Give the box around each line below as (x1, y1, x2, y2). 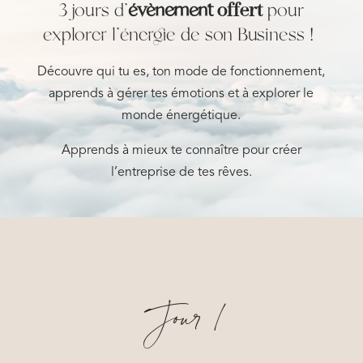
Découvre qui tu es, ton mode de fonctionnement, (37, 66, 326, 79)
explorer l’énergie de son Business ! (42, 23, 320, 49)
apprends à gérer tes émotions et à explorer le (49, 88, 314, 100)
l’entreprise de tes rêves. (110, 166, 252, 179)
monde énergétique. (122, 109, 241, 122)
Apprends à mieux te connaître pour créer (61, 144, 301, 157)
